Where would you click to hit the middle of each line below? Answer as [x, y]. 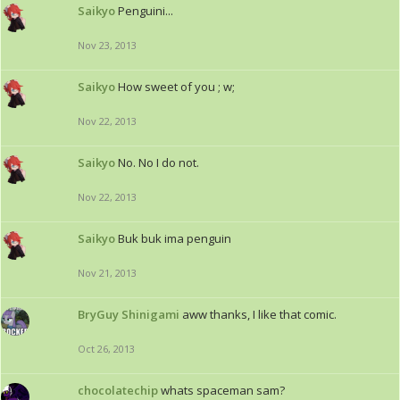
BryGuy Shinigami [129, 314]
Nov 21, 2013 [107, 273]
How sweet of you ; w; [176, 87]
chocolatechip [118, 390]
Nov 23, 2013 [107, 45]
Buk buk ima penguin [175, 238]
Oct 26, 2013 [106, 349]
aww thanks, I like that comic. [259, 314]
